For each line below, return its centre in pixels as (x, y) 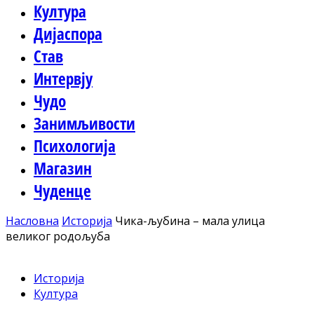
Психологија (75, 146)
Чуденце (62, 191)
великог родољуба (58, 236)
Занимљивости (84, 123)
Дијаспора (68, 34)
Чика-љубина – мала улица (190, 221)
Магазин (63, 168)
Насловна (32, 221)
